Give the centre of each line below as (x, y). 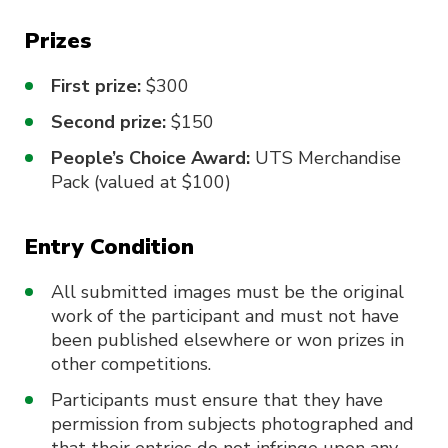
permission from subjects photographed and (232, 424)
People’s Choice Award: (150, 158)
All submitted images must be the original (227, 292)
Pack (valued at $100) (141, 182)
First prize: (96, 86)
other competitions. (131, 364)
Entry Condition (109, 247)
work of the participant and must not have (225, 316)
